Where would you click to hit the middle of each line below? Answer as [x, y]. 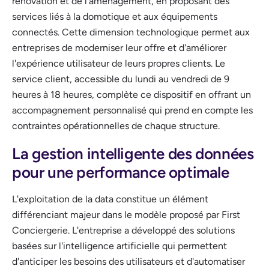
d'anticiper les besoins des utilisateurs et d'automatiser [128, 261]
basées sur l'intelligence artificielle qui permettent [119, 246]
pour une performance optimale [121, 172]
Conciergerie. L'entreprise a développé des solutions [123, 230]
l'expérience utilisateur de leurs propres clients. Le [119, 63]
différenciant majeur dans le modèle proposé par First [126, 214]
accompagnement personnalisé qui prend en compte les [132, 110]
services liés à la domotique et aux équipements [115, 16]
